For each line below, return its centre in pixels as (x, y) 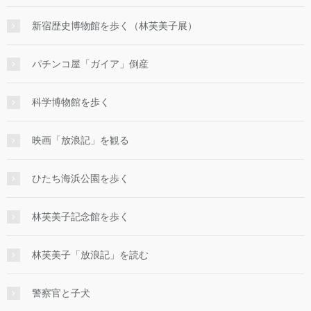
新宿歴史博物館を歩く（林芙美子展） (115, 26)
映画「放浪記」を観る (81, 141)
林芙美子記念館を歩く (81, 217)
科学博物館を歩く (71, 102)
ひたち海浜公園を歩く (81, 179)
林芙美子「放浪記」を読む (90, 255)
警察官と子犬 (61, 293)
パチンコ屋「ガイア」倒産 (90, 64)
